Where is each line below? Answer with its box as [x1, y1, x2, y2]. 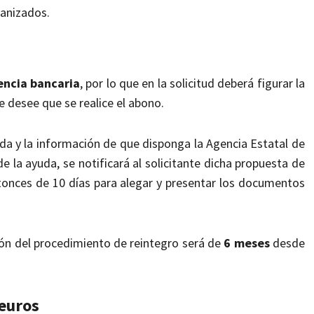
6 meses [224, 235, 270, 252]
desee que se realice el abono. [8, 95, 164, 111]
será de [182, 235, 224, 252]
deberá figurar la [217, 75, 305, 92]
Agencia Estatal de [205, 135, 305, 152]
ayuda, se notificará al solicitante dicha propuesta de [25, 155, 305, 172]
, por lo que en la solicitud [80, 75, 218, 92]
